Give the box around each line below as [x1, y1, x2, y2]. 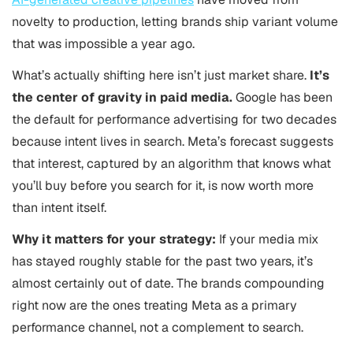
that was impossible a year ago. [12, 35, 195, 52]
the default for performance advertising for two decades [12, 110, 336, 128]
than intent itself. [12, 199, 106, 216]
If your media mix [216, 230, 318, 247]
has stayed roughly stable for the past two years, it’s [12, 252, 313, 269]
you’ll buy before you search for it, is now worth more [12, 176, 314, 194]
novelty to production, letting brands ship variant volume [12, 13, 338, 30]
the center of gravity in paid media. [12, 88, 236, 106]
